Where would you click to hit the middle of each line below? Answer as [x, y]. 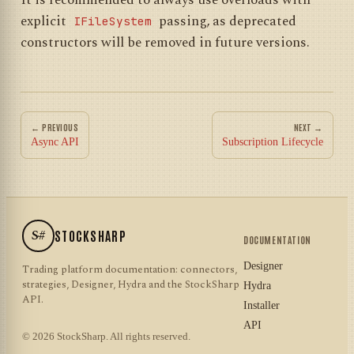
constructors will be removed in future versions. [165, 43]
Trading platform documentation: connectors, [130, 270]
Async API [55, 142]
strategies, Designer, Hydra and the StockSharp [131, 285]
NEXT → [308, 127]
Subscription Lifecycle [273, 142]
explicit [45, 22]
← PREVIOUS [55, 127]
